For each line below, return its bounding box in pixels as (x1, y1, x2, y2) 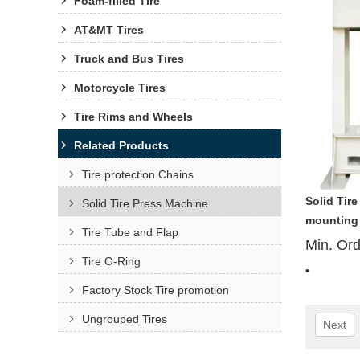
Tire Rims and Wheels (74, 110, 193, 123)
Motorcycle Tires (74, 81, 166, 94)
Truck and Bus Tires (74, 52, 184, 65)
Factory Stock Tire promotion (82, 284, 229, 297)
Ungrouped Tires (82, 313, 167, 325)
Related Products (74, 139, 169, 152)
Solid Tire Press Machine (82, 197, 208, 210)
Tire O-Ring (82, 255, 141, 268)
